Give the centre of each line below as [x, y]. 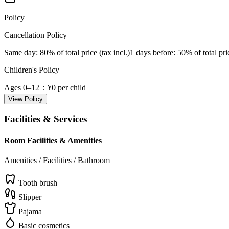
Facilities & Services [45, 119]
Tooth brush [38, 183]
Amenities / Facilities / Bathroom [57, 160]
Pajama [30, 211]
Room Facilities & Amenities [53, 140]
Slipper [30, 197]
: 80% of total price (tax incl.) [83, 52]
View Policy [26, 99]
